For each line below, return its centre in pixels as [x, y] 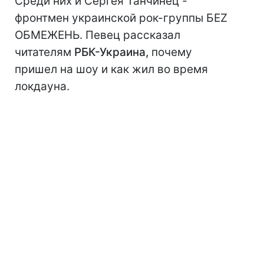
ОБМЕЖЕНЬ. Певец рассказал [98, 35]
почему [172, 52]
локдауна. [42, 87]
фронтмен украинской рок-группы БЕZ [121, 18]
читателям [44, 52]
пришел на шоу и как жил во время [111, 70]
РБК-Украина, [113, 52]
